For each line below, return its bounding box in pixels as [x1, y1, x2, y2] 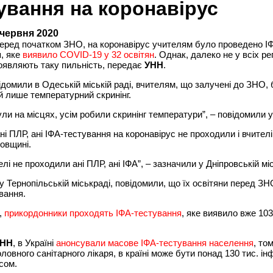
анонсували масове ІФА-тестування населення [56, 237, 253, 248]
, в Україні [13, 237, 56, 248]
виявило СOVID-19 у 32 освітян [23, 49, 154, 60]
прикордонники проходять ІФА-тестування [4, 207, 182, 218]
